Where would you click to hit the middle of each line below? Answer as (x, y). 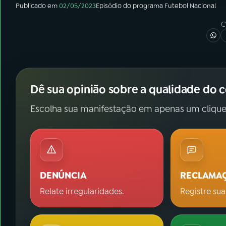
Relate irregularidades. (82, 191)
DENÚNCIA (63, 176)
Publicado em (37, 6)
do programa (143, 6)
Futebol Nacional (190, 6)
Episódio (109, 6)
